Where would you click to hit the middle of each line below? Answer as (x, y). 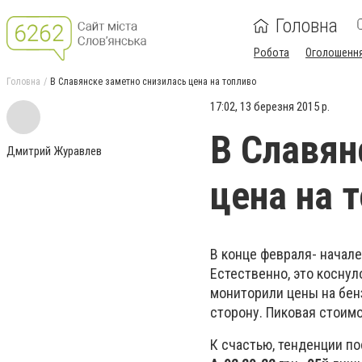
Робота (271, 53)
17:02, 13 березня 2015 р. (270, 107)
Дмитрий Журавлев (54, 151)
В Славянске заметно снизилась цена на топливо (153, 82)
